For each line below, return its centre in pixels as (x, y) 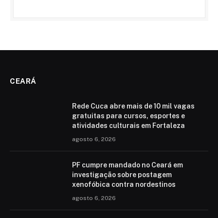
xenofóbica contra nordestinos (124, 185)
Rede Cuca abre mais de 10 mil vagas (133, 106)
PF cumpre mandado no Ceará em (127, 165)
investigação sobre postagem (122, 175)
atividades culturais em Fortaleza (128, 126)
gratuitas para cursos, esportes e (128, 116)
